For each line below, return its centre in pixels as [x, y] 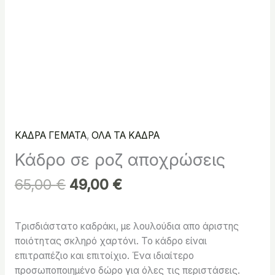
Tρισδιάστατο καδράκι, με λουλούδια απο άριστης [126, 227]
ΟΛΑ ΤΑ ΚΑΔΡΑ [125, 136]
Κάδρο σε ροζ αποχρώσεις [120, 159]
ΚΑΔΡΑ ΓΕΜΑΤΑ [50, 136]
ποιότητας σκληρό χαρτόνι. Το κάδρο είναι [110, 241]
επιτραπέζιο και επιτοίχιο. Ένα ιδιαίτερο [104, 256]
